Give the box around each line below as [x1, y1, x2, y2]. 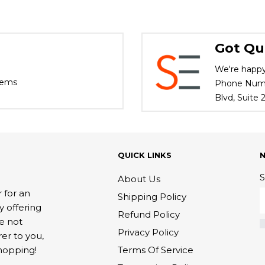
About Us [118, 173, 160, 185]
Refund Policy [118, 208, 180, 220]
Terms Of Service [118, 244, 193, 256]
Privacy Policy [118, 226, 179, 238]
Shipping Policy [118, 190, 186, 202]
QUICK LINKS [118, 150, 172, 160]
